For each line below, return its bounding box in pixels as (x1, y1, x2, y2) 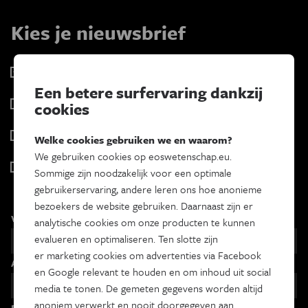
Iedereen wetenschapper (25, 158, 143, 174)
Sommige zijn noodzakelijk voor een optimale (34, 165, 232, 181)
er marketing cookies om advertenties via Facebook (34, 247, 261, 263)
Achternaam (11, 255, 67, 270)
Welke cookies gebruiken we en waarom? (34, 132, 232, 148)
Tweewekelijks (25, 143, 71, 155)
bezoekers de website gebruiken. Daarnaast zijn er (34, 198, 253, 214)
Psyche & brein (25, 126, 97, 142)
